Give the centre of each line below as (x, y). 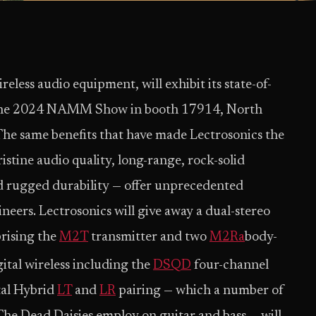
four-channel (230, 266)
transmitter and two (149, 237)
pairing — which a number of (200, 291)
